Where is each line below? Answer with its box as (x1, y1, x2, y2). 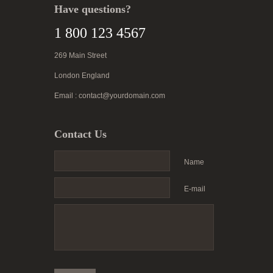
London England (54, 71, 110, 80)
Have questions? (54, 3, 131, 16)
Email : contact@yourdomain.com (54, 91, 165, 101)
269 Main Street (54, 51, 107, 60)
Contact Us (54, 128, 107, 141)
